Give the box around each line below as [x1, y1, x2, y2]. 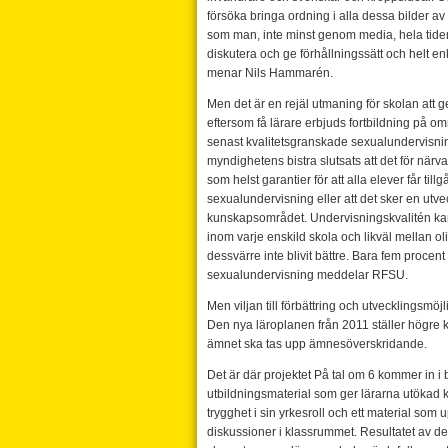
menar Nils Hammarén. [207, 66, 333, 80]
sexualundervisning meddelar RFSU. [207, 268, 408, 282]
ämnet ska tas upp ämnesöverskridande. [207, 337, 427, 351]
